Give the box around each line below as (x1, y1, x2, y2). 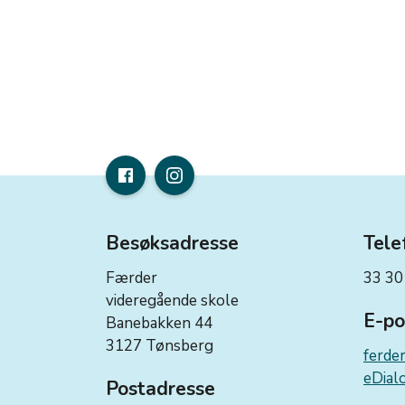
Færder (106, 267, 157, 288)
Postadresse (106, 375, 215, 401)
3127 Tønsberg (106, 334, 213, 356)
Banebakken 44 (106, 312, 212, 334)
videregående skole (106, 289, 239, 311)
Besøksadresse (106, 230, 239, 256)
